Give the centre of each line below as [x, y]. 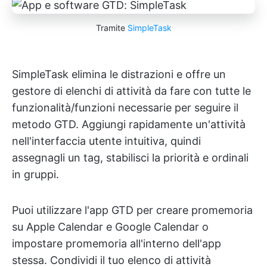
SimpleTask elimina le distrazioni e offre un [119, 74]
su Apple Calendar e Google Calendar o [110, 227]
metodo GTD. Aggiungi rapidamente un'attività [129, 125]
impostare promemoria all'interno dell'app [117, 244]
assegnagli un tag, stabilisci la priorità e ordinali [130, 158]
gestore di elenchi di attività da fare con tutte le [131, 91]
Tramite [111, 28]
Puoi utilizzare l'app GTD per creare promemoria [132, 210]
